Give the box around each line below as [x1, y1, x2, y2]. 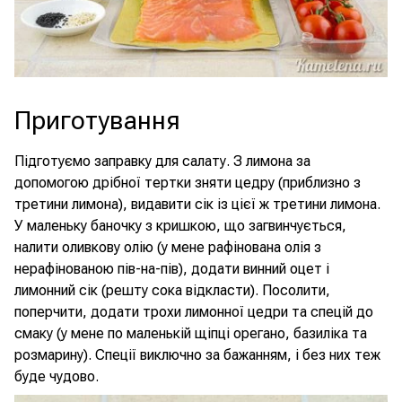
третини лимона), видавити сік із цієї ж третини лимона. [14, 196, 380, 213]
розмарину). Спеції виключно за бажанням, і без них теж [14, 346, 380, 363]
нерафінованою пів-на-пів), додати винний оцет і [14, 260, 329, 277]
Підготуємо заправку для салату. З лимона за [14, 153, 310, 170]
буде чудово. [14, 368, 99, 385]
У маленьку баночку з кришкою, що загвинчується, [14, 217, 346, 234]
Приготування [14, 106, 180, 135]
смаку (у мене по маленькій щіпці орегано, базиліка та [14, 325, 367, 342]
